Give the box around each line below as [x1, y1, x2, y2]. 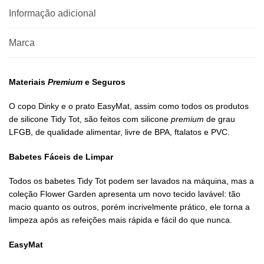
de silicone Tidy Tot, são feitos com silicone [9, 114, 171, 124]
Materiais [9, 77, 48, 87]
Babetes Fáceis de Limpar [9, 151, 113, 161]
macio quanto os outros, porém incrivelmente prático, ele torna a [9, 202, 250, 212]
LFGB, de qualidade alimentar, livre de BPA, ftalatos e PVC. [9, 127, 230, 137]
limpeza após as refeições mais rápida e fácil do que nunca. [9, 215, 232, 225]
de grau [206, 114, 235, 124]
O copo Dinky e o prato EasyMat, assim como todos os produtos [9, 101, 249, 111]
